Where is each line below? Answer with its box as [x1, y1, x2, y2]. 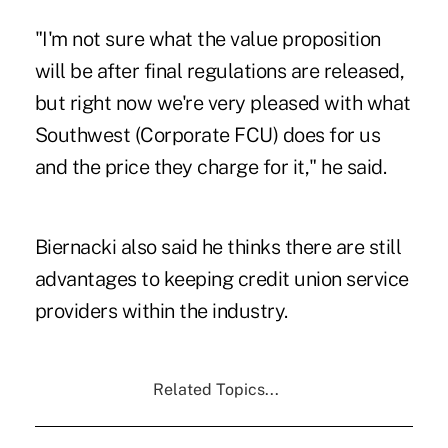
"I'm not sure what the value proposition [34, 26, 381, 51]
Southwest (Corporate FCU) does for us [34, 122, 381, 147]
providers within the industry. [34, 298, 288, 323]
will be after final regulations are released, [34, 58, 405, 83]
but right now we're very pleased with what [34, 90, 411, 115]
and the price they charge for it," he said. [34, 154, 387, 179]
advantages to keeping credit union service [34, 266, 409, 291]
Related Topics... [152, 379, 279, 399]
